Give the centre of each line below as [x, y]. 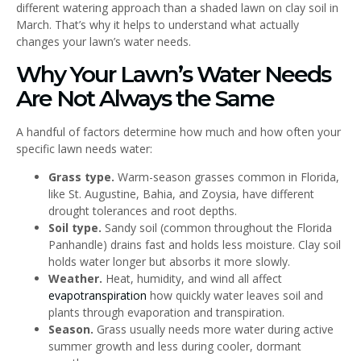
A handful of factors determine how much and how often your [178, 131]
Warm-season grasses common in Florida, [227, 176]
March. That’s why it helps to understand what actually [158, 25]
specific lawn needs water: [84, 148]
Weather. [75, 278]
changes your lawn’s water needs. [104, 42]
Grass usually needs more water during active [214, 329]
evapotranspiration [98, 295]
